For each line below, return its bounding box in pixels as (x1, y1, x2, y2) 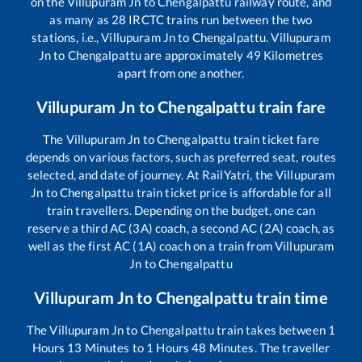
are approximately (141, 48, 246, 63)
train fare (255, 97, 326, 117)
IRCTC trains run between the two (126, 12, 313, 27)
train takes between (214, 322, 328, 338)
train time (253, 288, 328, 308)
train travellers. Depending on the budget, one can (46, 203, 316, 218)
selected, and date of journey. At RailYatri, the (27, 167, 276, 183)
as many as (49, 12, 112, 27)
